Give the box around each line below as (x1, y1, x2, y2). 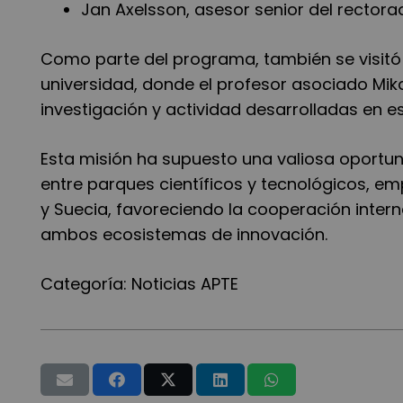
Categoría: (40, 273, 131, 296)
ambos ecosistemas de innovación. (40, 223, 327, 246)
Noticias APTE (131, 273, 238, 296)
